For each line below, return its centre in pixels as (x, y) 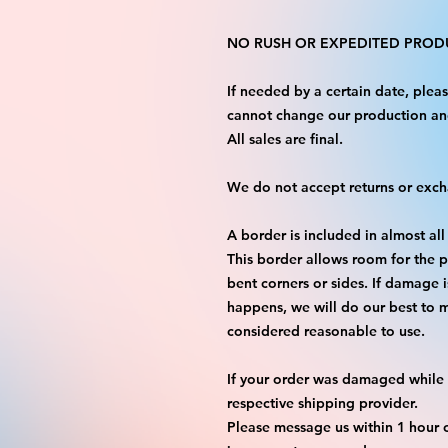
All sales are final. (285, 139)
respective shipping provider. (322, 403)
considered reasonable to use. (326, 331)
